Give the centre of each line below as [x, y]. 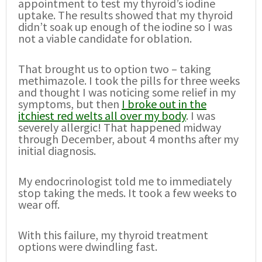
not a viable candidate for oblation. [105, 39]
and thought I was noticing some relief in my [127, 92]
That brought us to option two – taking [115, 69]
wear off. [39, 205]
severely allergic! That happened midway [120, 127]
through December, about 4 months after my [128, 139]
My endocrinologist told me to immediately [125, 181]
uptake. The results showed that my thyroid [125, 15]
